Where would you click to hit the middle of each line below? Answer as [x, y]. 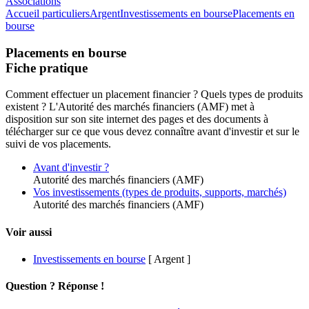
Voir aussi [29, 232]
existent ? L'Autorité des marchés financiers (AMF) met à [130, 107]
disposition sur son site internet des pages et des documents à [137, 119]
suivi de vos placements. [58, 144]
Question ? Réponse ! [55, 286]
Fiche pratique [47, 68]
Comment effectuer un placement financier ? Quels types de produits [154, 94]
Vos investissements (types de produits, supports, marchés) [160, 192]
